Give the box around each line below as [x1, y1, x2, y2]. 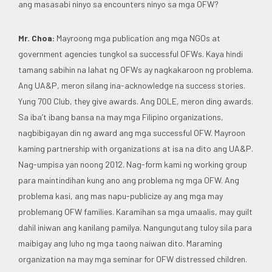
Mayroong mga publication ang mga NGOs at [55, 32, 220, 43]
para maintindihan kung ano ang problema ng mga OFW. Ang [18, 174, 239, 185]
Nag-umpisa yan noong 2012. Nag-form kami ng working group [18, 158, 247, 169]
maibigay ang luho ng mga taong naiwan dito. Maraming [18, 237, 222, 248]
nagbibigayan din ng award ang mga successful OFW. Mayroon [18, 127, 245, 138]
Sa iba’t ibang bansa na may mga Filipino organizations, [18, 111, 223, 122]
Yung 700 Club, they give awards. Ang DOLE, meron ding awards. [18, 95, 253, 106]
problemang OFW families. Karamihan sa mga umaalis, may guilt [18, 206, 253, 217]
